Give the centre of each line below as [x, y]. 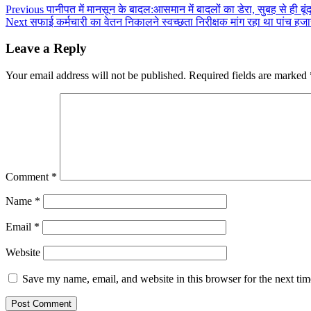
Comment [28, 177]
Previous [25, 9]
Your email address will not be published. [96, 76]
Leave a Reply [46, 49]
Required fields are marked [249, 76]
